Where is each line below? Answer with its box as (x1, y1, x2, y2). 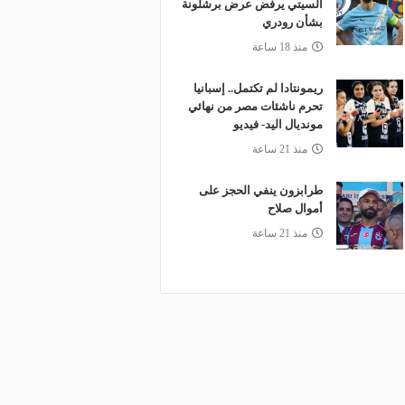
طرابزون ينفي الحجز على (198, 184, 323, 197)
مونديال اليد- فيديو (232, 118, 323, 131)
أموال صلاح (267, 202, 323, 215)
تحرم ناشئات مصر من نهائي (187, 99, 323, 113)
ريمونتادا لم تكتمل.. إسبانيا (193, 81, 323, 95)
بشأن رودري (261, 15, 323, 29)
